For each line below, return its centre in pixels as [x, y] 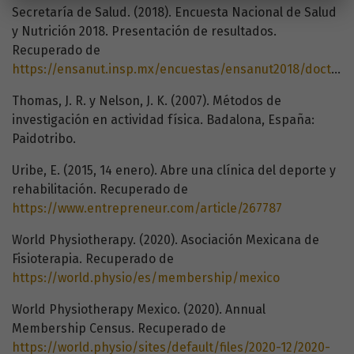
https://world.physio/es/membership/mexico [146, 278]
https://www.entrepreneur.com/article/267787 [147, 209]
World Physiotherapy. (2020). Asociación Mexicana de [166, 240]
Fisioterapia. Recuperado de [93, 259]
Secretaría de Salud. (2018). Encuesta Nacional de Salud [174, 13]
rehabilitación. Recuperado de [100, 190]
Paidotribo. [44, 139]
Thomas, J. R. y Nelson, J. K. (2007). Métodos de [147, 101]
